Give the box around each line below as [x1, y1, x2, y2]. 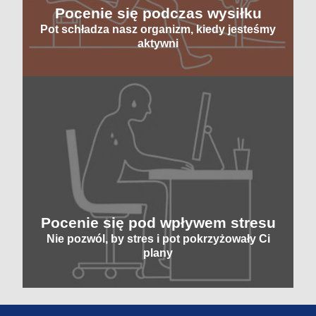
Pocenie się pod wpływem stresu [40, 214, 276, 231]
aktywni [138, 37, 178, 49]
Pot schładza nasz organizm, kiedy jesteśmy [40, 23, 276, 35]
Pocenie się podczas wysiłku [54, 4, 262, 21]
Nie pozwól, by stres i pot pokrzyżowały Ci [46, 233, 270, 245]
